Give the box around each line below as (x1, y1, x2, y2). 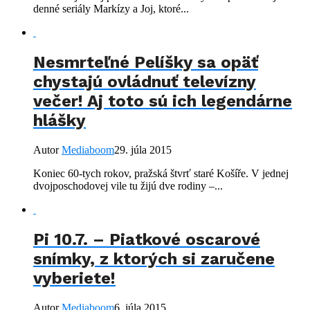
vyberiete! (33, 268, 116, 289)
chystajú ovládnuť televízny (33, 72, 256, 92)
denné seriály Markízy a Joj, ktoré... (33, 3, 189, 15)
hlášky (33, 111, 86, 131)
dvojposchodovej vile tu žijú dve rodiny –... (33, 180, 223, 192)
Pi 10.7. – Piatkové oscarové (33, 230, 260, 250)
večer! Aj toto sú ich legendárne (33, 91, 292, 111)
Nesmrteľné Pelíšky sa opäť (33, 53, 258, 73)
